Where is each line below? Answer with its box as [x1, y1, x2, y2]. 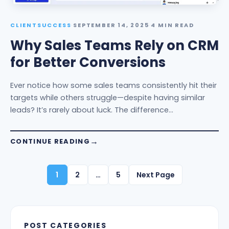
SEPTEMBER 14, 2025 [73, 21, 149, 29]
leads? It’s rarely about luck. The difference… [10, 105, 173, 115]
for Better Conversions [10, 53, 166, 72]
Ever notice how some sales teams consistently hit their [10, 80, 217, 90]
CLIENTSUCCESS [10, 21, 72, 29]
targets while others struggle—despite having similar [10, 93, 205, 103]
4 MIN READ [151, 21, 194, 29]
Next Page [136, 169, 175, 180]
